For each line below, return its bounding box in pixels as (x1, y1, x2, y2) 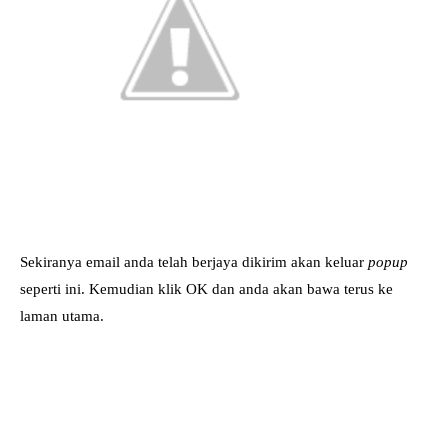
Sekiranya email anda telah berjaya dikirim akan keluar (20, 253, 368, 270)
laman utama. (20, 307, 104, 324)
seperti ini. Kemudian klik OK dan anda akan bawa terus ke (20, 280, 393, 297)
